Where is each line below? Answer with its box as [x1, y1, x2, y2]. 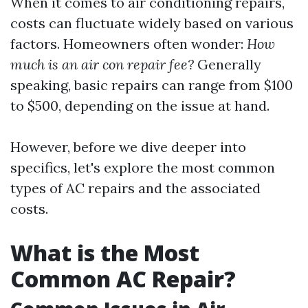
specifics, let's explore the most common [10, 159, 275, 176]
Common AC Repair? [10, 264, 236, 294]
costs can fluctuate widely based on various [10, 14, 294, 32]
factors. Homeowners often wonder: [10, 35, 247, 52]
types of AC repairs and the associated [10, 179, 261, 197]
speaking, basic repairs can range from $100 [10, 76, 293, 93]
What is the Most [10, 238, 199, 267]
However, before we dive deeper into [10, 138, 246, 155]
